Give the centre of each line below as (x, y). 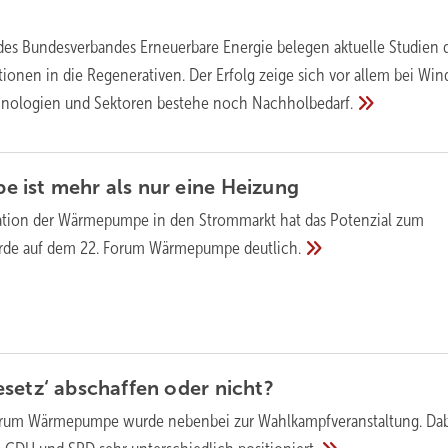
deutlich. (273, 247)
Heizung (259, 186)
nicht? (244, 387)
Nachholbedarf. (303, 103)
